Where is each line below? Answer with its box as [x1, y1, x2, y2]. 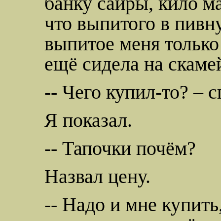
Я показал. [44, 109, 132, 132]
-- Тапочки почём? [44, 137, 196, 160]
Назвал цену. [44, 165, 150, 188]
